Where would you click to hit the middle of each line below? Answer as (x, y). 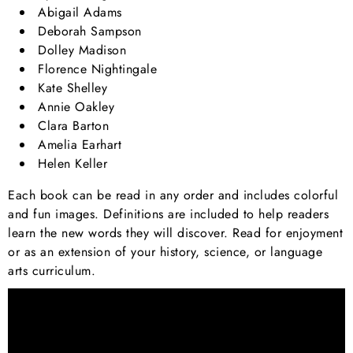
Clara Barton (73, 125)
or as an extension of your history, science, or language (165, 251)
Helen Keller (72, 163)
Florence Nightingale (97, 69)
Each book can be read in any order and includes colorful (173, 195)
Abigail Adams (80, 12)
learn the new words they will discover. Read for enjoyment (175, 232)
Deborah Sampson (90, 31)
